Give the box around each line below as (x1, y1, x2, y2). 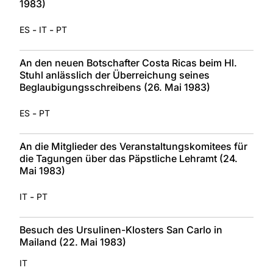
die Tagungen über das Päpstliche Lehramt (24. (19, 152, 238, 165)
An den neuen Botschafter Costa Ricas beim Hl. (19, 56, 237, 69)
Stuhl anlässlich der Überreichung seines (19, 68, 210, 81)
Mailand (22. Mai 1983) (19, 235, 126, 248)
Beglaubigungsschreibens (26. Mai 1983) (19, 80, 210, 93)
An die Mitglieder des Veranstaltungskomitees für (19, 140, 247, 152)
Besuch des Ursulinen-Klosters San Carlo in (19, 223, 222, 236)
